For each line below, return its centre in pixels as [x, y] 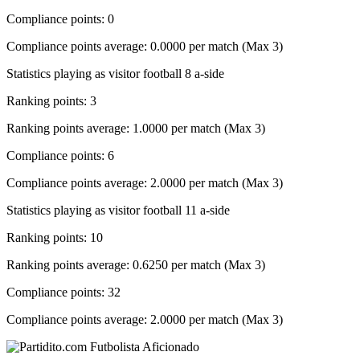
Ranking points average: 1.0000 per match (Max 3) [136, 128]
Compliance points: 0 [60, 18]
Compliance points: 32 [63, 292]
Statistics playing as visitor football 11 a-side [118, 210]
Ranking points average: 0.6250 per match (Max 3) [136, 264]
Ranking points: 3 [51, 100]
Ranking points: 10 [55, 237]
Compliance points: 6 [60, 155]
